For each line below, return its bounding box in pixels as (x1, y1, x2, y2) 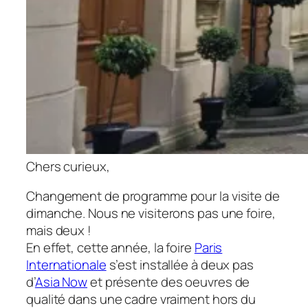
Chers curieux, (26, 157, 110, 175)
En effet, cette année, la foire (26, 239, 195, 257)
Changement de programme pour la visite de (26, 187, 280, 206)
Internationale (26, 256, 107, 274)
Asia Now (34, 273, 88, 291)
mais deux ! (26, 221, 91, 240)
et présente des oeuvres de (87, 273, 250, 291)
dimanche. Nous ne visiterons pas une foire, (26, 204, 276, 223)
